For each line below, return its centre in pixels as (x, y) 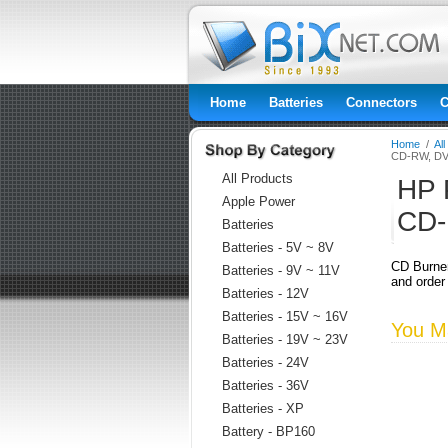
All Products (257, 178)
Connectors (381, 102)
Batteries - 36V (265, 385)
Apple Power (258, 201)
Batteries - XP (263, 408)
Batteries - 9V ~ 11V (281, 270)
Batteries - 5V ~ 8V (278, 247)
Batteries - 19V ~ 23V (285, 339)
